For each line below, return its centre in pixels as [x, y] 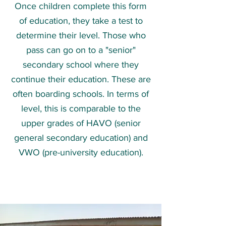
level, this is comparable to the [81, 108]
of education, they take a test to [81, 21]
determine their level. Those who [81, 35]
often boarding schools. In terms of [81, 94]
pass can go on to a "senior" [81, 50]
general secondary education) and [81, 138]
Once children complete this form [81, 6]
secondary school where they [81, 65]
